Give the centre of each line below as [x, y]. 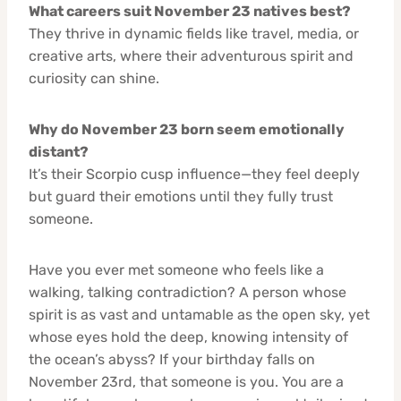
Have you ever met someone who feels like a [176, 269]
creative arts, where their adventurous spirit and [191, 55]
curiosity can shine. [94, 78]
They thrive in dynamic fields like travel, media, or [194, 33]
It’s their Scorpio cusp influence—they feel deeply [194, 174]
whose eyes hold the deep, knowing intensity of [188, 337]
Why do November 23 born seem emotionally [187, 129]
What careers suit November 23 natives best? [190, 11]
